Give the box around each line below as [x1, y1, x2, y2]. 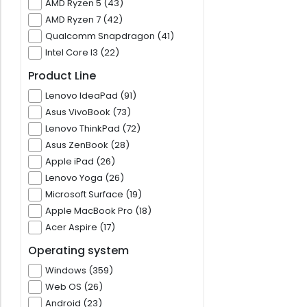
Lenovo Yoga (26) [45, 171, 124, 185]
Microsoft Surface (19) [45, 188, 142, 201]
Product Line [28, 68, 96, 84]
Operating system [28, 243, 129, 259]
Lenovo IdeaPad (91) [45, 89, 136, 103]
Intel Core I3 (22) [45, 46, 119, 60]
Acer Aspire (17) [45, 221, 115, 234]
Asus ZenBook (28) [45, 138, 130, 152]
